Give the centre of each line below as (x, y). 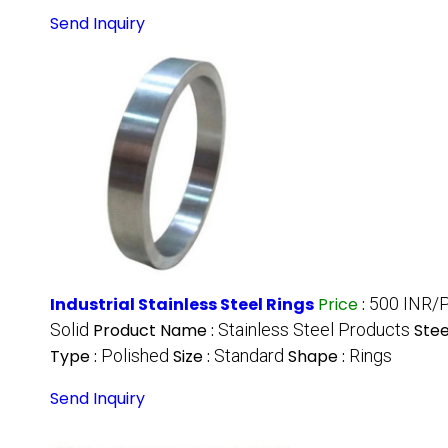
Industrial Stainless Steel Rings (182, 305)
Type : (75, 357)
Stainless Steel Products (314, 330)
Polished (135, 356)
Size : (193, 357)
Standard (249, 356)
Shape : (318, 357)
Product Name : (155, 331)
